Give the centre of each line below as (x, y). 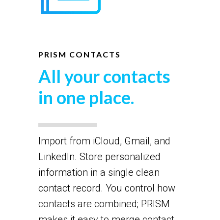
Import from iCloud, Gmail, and (104, 141)
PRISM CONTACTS (79, 54)
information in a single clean (99, 172)
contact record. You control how (107, 188)
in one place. (86, 97)
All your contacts (104, 76)
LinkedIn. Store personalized (99, 156)
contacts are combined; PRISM (104, 204)
